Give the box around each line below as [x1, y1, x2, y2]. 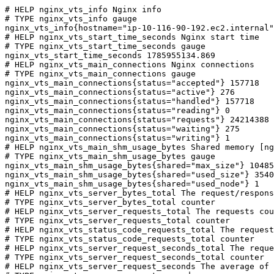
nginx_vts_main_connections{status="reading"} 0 [5, 106, 230, 115]
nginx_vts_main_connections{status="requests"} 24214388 [5, 115, 269, 124]
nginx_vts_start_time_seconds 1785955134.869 [5, 51, 215, 60]
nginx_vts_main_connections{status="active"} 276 [5, 87, 235, 97]
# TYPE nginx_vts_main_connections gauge [5, 69, 196, 78]
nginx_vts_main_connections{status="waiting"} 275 [5, 124, 240, 133]
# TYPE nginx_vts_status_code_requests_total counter [5, 234, 254, 243]
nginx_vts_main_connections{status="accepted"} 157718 [5, 78, 259, 87]
